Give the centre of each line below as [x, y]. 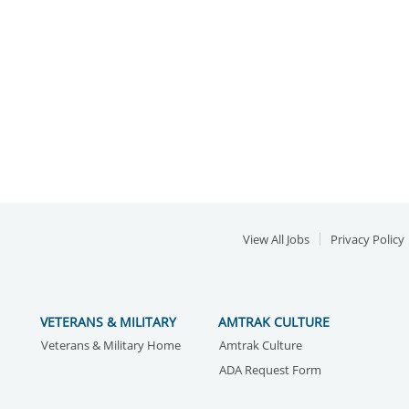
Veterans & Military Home [111, 345]
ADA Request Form [270, 370]
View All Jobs [276, 239]
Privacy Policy [367, 239]
